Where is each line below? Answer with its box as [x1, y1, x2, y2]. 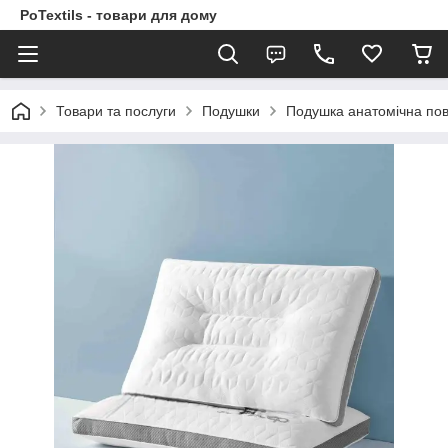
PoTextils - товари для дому [20, 7, 217, 23]
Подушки [202, 103, 260, 119]
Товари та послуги [56, 103, 176, 119]
